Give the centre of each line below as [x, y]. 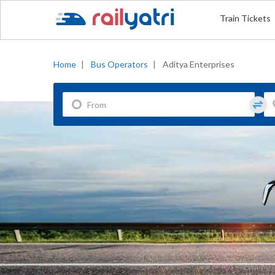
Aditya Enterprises [199, 64]
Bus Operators [119, 64]
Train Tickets [245, 18]
